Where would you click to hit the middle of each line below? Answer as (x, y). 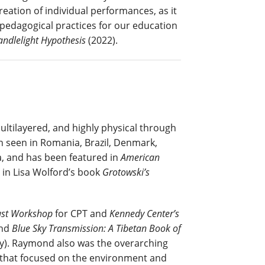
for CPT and (81, 213)
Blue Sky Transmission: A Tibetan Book (91, 228)
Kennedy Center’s (144, 213)
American (140, 157)
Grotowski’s (126, 172)
